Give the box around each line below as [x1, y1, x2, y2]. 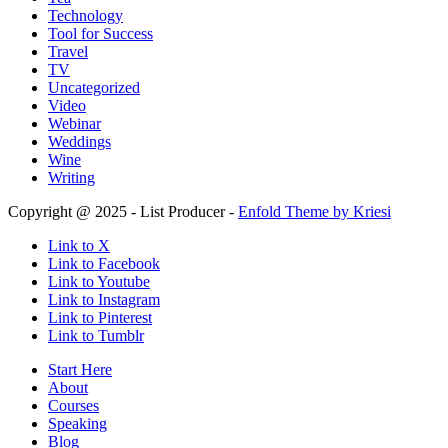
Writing [48, 169, 95, 187]
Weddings [48, 133, 111, 151]
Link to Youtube [48, 273, 150, 291]
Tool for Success [48, 25, 153, 43]
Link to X [48, 237, 110, 255]
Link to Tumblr [48, 327, 144, 345]
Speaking [48, 415, 107, 433]
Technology [48, 7, 123, 25]
